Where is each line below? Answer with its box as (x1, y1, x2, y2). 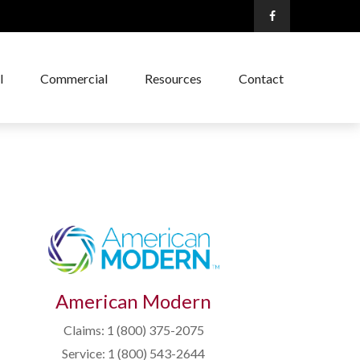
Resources (145, 70, 202, 86)
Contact (239, 70, 284, 86)
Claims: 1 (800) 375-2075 (63, 322, 204, 338)
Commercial (40, 70, 108, 86)
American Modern (55, 289, 211, 313)
